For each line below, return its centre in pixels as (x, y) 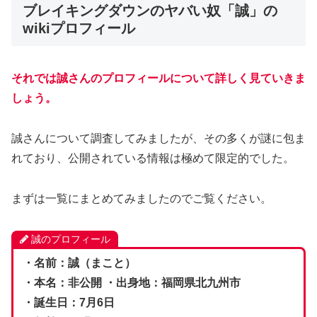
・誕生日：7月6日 (68, 303)
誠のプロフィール (70, 239)
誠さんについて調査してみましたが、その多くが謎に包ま (158, 139)
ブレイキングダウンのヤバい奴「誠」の (150, 10)
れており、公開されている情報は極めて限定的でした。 (153, 158)
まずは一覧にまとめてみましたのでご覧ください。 (142, 198)
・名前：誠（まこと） (79, 263)
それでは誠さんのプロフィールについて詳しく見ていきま (158, 79)
